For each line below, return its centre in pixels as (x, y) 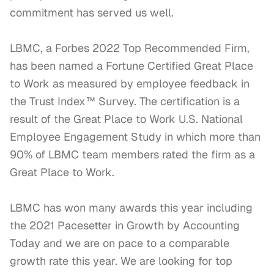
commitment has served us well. (92, 13)
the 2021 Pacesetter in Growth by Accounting (125, 225)
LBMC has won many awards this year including (131, 208)
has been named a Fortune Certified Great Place (131, 66)
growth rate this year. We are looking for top (121, 261)
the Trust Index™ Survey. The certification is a (125, 101)
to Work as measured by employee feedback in (130, 83)
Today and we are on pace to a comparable (120, 243)
